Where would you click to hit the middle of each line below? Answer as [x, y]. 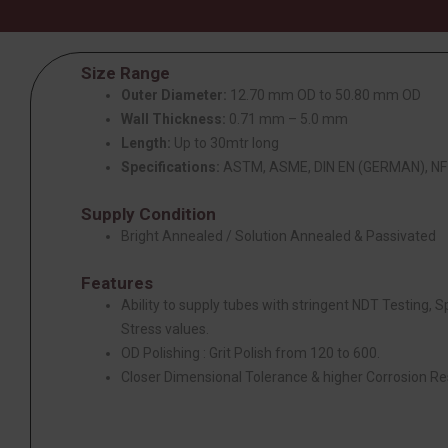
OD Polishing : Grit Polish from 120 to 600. [250, 352]
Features [117, 282]
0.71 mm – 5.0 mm [287, 118]
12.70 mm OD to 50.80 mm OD [324, 94]
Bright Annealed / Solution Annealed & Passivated [278, 235]
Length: [146, 142]
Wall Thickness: [173, 118]
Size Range [125, 72]
